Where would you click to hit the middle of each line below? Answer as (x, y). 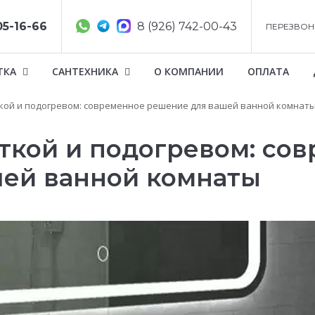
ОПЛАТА (268, 71)
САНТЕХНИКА (86, 71)
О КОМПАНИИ (189, 71)
